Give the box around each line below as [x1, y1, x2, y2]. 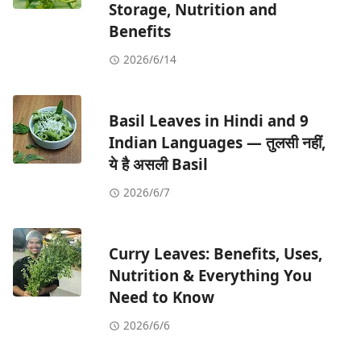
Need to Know [109, 287, 214, 308]
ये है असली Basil [109, 154, 208, 175]
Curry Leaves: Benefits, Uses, [109, 243, 322, 264]
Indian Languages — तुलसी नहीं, [109, 132, 326, 153]
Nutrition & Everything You [109, 265, 312, 286]
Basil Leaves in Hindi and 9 [109, 110, 309, 131]
